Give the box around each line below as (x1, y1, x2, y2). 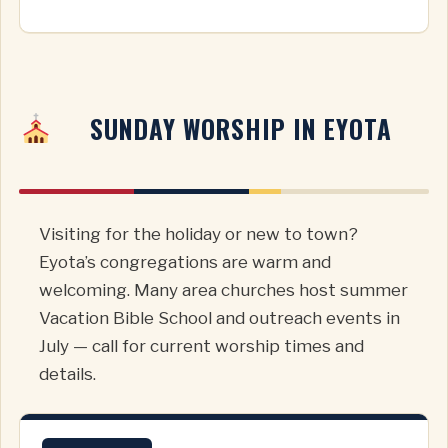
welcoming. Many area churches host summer (39, 279, 408, 300)
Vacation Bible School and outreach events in (39, 307, 400, 328)
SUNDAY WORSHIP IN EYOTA (90, 109, 393, 147)
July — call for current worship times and (39, 335, 364, 356)
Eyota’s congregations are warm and (39, 251, 331, 272)
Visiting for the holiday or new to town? (39, 223, 358, 244)
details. (39, 363, 96, 384)
